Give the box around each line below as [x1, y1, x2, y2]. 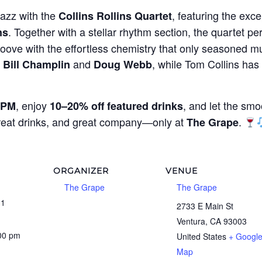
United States [176, 230, 226, 243]
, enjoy [15, 98, 50, 113]
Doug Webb [94, 57, 152, 73]
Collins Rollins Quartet [58, 8, 172, 24]
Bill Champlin [3, 57, 70, 73]
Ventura [176, 215, 205, 227]
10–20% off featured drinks [49, 98, 183, 114]
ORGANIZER [53, 166, 109, 177]
